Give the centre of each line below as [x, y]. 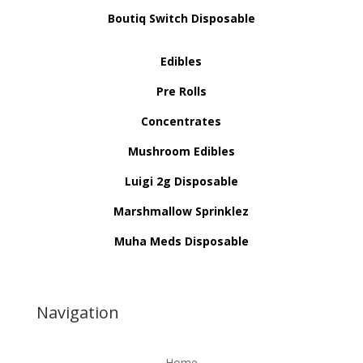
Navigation [77, 313]
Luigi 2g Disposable [181, 181]
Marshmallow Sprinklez [181, 211]
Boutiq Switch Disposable [181, 19]
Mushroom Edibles [181, 152]
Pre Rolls [181, 92]
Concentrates [181, 122]
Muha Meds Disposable [181, 241]
